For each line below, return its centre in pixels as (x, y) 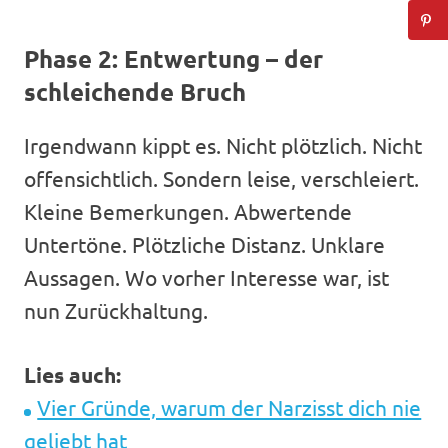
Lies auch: (72, 374)
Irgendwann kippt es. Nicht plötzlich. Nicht (223, 144)
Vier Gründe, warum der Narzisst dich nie (229, 406)
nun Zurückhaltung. (116, 309)
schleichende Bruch (135, 91)
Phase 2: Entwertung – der (173, 58)
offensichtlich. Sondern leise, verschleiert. (221, 177)
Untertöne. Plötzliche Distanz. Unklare (204, 243)
